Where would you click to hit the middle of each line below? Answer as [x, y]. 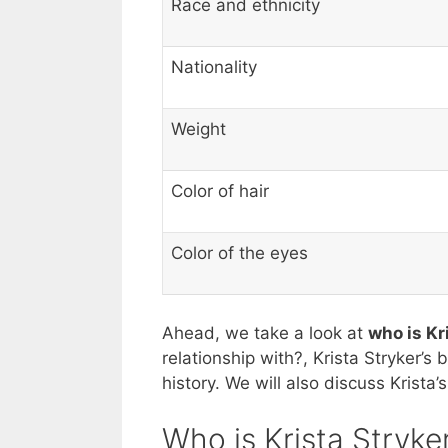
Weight [198, 129]
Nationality [214, 67]
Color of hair [220, 191]
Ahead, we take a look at [265, 332]
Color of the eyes [239, 253]
